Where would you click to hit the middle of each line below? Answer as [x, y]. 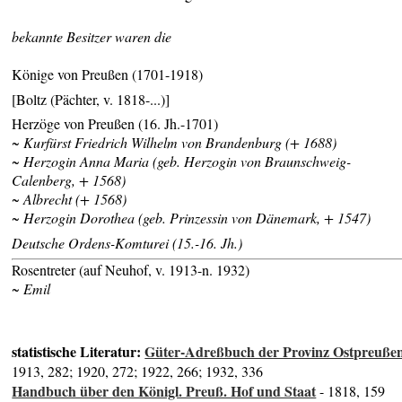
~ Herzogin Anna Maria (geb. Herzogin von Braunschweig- [182, 162]
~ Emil [31, 288]
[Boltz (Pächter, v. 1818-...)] [91, 99]
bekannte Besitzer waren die [92, 37]
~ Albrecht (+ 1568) [70, 199]
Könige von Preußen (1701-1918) [108, 74]
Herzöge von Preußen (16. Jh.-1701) [115, 124]
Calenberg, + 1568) [69, 180]
